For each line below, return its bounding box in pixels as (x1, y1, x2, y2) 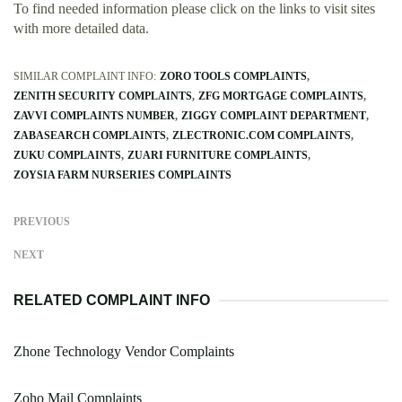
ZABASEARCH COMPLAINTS (13, 129, 166, 143)
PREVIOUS (13, 215, 70, 229)
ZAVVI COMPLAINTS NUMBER (13, 109, 175, 123)
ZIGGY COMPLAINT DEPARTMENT (181, 109, 366, 123)
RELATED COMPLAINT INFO (13, 293, 210, 309)
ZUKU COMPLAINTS (13, 149, 121, 162)
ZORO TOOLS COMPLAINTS (160, 70, 307, 83)
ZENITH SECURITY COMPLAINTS (13, 90, 192, 103)
